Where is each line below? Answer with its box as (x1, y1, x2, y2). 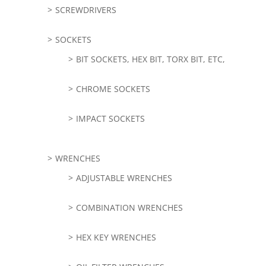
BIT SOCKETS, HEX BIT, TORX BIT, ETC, (75, 53, 225, 65)
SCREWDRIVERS (55, 4, 116, 15)
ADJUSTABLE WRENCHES (75, 172, 172, 183)
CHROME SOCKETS (75, 83, 150, 94)
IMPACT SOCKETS (75, 112, 145, 124)
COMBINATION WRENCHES (75, 201, 183, 213)
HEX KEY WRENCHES (75, 231, 156, 243)
